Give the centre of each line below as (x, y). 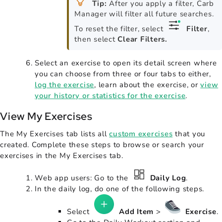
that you (189, 134)
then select (96, 39)
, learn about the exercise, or (147, 84)
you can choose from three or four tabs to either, (123, 74)
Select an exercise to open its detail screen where (126, 63)
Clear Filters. (142, 39)
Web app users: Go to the (83, 178)
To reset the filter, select (120, 28)
